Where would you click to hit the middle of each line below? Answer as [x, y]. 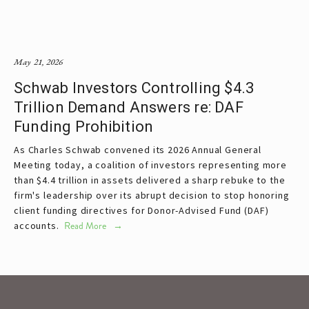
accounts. [38, 225]
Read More [86, 226]
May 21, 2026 [39, 61]
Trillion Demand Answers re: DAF [129, 107]
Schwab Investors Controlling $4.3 [134, 88]
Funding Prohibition [86, 126]
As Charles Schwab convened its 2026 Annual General [138, 149]
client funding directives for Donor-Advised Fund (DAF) [141, 210]
